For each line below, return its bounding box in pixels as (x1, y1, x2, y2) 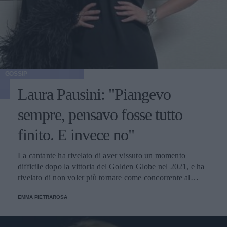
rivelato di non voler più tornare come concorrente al (18, 173, 191, 182)
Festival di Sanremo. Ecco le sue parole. (18, 184, 149, 193)
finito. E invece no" (18, 125, 134, 144)
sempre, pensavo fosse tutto (18, 105, 182, 124)
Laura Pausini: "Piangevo (18, 85, 171, 103)
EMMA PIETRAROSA (18, 194, 67, 200)
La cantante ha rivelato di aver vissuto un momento (18, 150, 185, 160)
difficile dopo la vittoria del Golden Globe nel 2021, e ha (18, 162, 205, 171)
